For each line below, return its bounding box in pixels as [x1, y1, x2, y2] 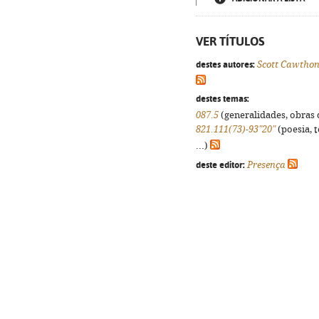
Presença [247, 159, 286, 170]
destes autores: [196, 58, 255, 70]
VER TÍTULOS [196, 34, 265, 48]
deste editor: [196, 159, 245, 170]
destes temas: [196, 93, 249, 104]
